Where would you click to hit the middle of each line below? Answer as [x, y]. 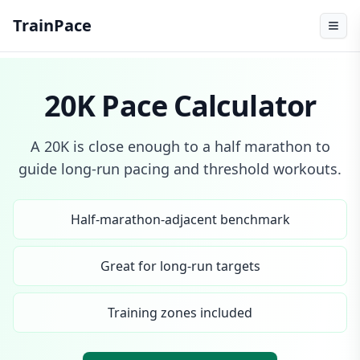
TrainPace [52, 25]
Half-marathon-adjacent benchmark [180, 219]
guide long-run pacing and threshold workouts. [180, 169]
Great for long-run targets [180, 266]
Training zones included [180, 313]
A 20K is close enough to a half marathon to [180, 146]
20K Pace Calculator [180, 106]
